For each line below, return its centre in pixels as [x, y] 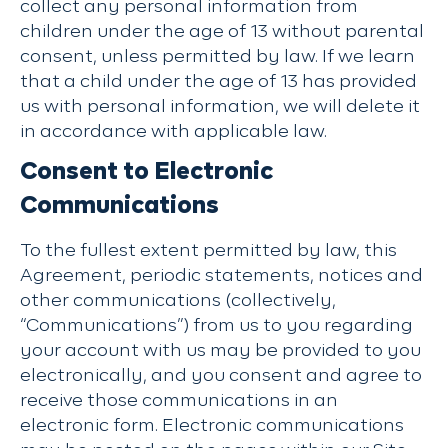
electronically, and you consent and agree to [221, 376]
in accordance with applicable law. [173, 132]
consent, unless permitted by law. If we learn [217, 57]
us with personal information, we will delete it [220, 107]
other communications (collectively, [178, 301]
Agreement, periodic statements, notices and [221, 276]
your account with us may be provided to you [220, 351]
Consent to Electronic [146, 172]
